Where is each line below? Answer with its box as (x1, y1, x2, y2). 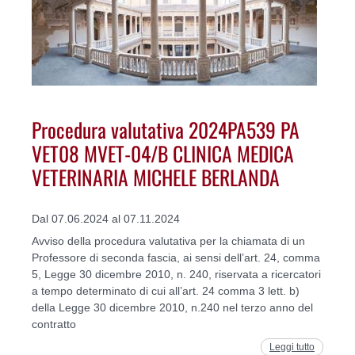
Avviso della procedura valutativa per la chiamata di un (32, 234, 305, 247)
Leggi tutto (269, 341, 315, 353)
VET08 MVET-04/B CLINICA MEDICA (32, 138, 294, 169)
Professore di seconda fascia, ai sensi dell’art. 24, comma (32, 250, 320, 264)
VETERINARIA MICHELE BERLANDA (32, 162, 280, 193)
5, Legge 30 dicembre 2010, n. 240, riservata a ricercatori (32, 267, 321, 281)
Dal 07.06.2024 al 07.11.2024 (32, 212, 180, 225)
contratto (32, 317, 76, 330)
